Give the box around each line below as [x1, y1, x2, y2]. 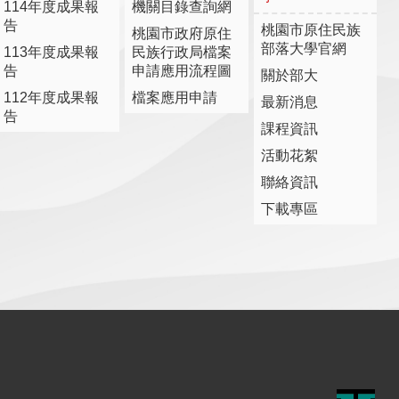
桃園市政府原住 [132, 25, 232, 41]
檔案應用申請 [132, 89, 218, 105]
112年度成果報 [3, 89, 99, 105]
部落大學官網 [260, 40, 346, 56]
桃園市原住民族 [260, 21, 361, 37]
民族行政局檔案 [132, 44, 232, 60]
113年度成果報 [3, 44, 99, 60]
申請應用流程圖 [132, 62, 232, 78]
